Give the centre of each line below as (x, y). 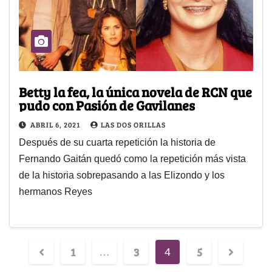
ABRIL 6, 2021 (56, 124)
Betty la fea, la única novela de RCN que (135, 91)
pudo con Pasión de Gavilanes (107, 105)
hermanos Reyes (56, 191)
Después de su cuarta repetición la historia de (117, 142)
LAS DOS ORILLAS (133, 124)
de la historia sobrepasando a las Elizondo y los (122, 175)
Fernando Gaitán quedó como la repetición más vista (132, 158)
